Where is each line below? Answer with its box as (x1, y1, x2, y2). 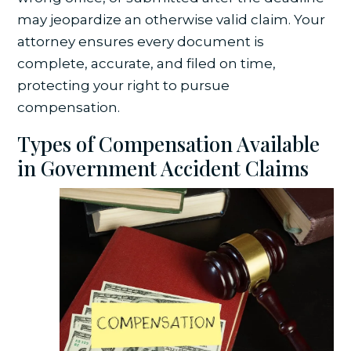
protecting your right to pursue (17, 78, 230, 94)
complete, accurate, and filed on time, (17, 56, 277, 72)
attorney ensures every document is (17, 34, 265, 50)
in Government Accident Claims (17, 154, 309, 183)
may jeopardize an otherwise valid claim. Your (17, 12, 326, 28)
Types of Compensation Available (17, 130, 320, 158)
